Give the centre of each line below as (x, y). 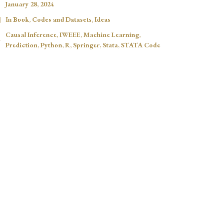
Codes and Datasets (62, 19)
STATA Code (140, 45)
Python (51, 45)
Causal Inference (31, 35)
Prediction (21, 45)
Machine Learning (111, 35)
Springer (86, 45)
